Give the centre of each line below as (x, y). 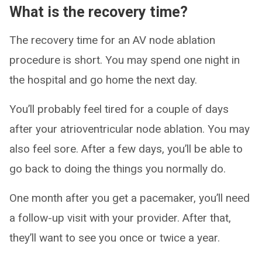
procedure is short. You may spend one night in (125, 60)
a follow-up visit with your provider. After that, (120, 218)
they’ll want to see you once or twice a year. (115, 238)
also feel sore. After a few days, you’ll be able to (126, 149)
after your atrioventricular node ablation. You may (130, 129)
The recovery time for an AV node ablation (112, 40)
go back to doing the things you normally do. (118, 169)
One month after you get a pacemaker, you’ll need (130, 198)
